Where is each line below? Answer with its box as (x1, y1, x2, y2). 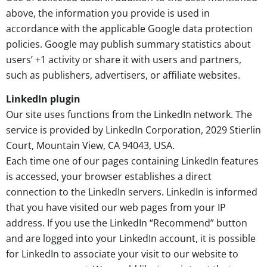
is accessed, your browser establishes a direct (6, 170, 212, 184)
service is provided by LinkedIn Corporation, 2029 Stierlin (6, 123, 261, 137)
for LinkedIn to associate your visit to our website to (6, 247, 238, 261)
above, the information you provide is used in (6, 6, 210, 20)
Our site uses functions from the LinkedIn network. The (6, 108, 252, 122)
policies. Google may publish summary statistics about (6, 37, 251, 51)
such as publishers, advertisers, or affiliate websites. (6, 68, 240, 82)
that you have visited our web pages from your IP (6, 201, 226, 215)
